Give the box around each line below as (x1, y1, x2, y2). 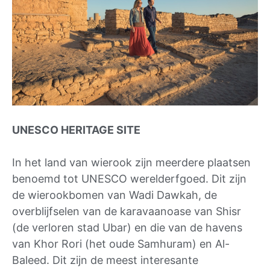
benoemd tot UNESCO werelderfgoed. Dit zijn (12, 172, 246, 185)
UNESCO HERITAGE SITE (12, 123, 140, 136)
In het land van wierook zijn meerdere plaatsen (12, 155, 251, 169)
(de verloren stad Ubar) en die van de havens (12, 221, 242, 234)
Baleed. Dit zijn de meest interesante (12, 253, 198, 266)
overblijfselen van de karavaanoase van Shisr (12, 204, 241, 218)
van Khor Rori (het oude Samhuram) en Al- (12, 237, 230, 250)
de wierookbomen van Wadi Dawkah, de (12, 188, 217, 201)
